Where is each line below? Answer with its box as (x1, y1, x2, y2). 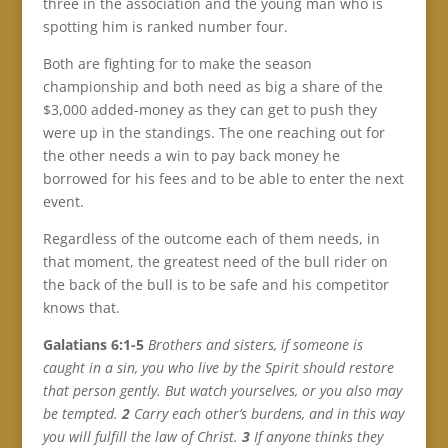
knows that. (42, 297, 120, 317)
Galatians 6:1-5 (42, 334, 144, 354)
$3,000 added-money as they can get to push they (42, 99, 377, 119)
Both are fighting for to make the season (42, 53, 312, 73)
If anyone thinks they (253, 426, 383, 446)
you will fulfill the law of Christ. (42, 426, 242, 446)
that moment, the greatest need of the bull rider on (42, 251, 388, 271)
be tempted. (42, 403, 122, 423)
